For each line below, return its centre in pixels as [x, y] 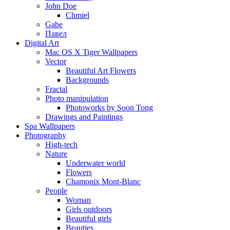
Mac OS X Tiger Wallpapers [91, 52]
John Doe [61, 6]
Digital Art [42, 43]
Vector [56, 61]
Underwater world [95, 163]
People [56, 190]
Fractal [56, 89]
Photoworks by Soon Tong [109, 107]
